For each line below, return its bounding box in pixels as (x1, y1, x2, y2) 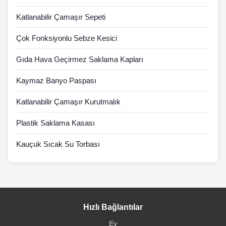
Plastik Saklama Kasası (16, 119, 95, 128)
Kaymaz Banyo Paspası (16, 76, 96, 85)
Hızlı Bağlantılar (83, 203, 143, 212)
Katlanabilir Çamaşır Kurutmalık (16, 97, 121, 106)
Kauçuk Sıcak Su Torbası (16, 140, 100, 149)
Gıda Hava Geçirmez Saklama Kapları (16, 55, 143, 64)
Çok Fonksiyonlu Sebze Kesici (16, 34, 117, 43)
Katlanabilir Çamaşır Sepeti (16, 13, 105, 22)
